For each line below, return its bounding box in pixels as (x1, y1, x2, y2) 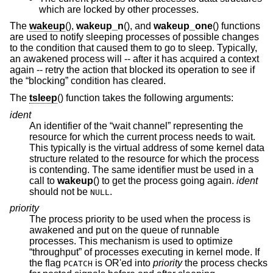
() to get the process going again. (93, 175, 236, 186)
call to (29, 175, 57, 186)
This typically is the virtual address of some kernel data (29, 142, 98, 153)
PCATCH (63, 259, 93, 269)
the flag (45, 258, 63, 269)
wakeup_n (76, 21, 124, 32)
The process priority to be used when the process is (29, 214, 250, 225)
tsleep (29, 92, 57, 103)
